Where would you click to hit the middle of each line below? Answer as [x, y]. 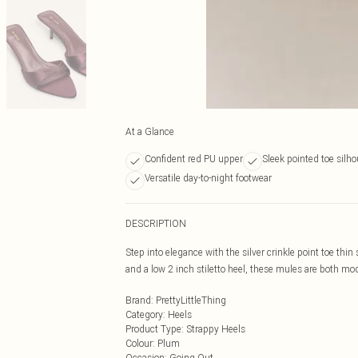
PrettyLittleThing [191, 300]
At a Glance [150, 131]
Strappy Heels [216, 329]
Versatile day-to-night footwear [208, 178]
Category [144, 314]
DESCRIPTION [156, 223]
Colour [139, 343]
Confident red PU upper [194, 159]
